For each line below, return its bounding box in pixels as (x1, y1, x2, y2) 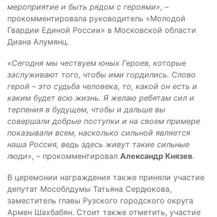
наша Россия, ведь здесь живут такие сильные (7, 139, 189, 149)
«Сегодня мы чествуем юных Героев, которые (7, 58, 186, 68)
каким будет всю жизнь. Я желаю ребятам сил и (7, 93, 194, 103)
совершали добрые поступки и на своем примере (7, 116, 200, 126)
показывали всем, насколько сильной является (7, 128, 190, 138)
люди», (7, 151, 36, 161)
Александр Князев (120, 151, 192, 161)
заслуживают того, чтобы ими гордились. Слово (7, 70, 196, 79)
